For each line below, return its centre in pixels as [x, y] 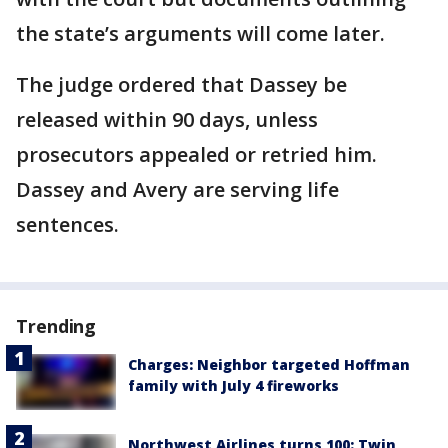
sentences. [67, 225]
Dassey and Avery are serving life [177, 190]
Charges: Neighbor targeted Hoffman [269, 365]
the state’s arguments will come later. [200, 34]
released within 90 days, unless [167, 120]
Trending [56, 326]
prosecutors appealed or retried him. [196, 155]
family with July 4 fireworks [233, 386]
